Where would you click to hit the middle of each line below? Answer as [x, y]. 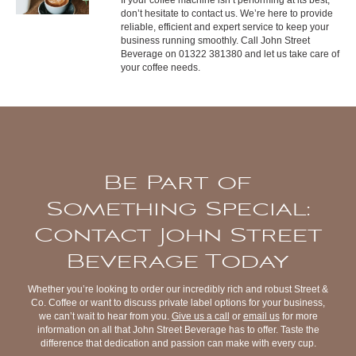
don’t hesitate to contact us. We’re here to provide [226, 13]
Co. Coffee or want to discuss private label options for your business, [178, 302]
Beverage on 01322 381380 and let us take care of [230, 54]
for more [298, 316]
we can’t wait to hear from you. [105, 316]
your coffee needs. [160, 67]
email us [261, 316]
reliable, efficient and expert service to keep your [224, 27]
